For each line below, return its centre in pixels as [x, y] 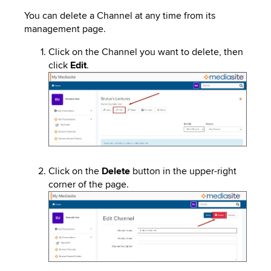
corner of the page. [89, 184]
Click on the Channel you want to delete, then [146, 52]
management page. [65, 29]
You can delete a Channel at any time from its [120, 15]
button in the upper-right [183, 171]
